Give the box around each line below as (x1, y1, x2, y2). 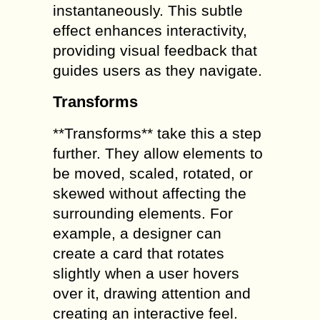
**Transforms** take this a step (53, 125, 261, 142)
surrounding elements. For (53, 205, 233, 222)
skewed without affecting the (53, 185, 246, 202)
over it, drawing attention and (53, 285, 251, 302)
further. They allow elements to (53, 145, 263, 162)
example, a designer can (53, 225, 221, 242)
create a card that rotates (53, 245, 224, 262)
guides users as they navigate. (53, 62, 262, 79)
